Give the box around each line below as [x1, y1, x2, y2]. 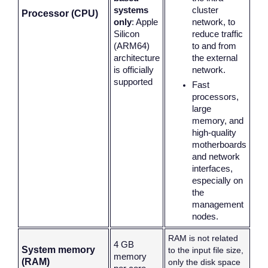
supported [114, 77, 153, 87]
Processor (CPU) [22, 8, 98, 19]
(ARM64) [114, 41, 150, 51]
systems [114, 5, 148, 16]
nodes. [192, 212, 218, 222]
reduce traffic [192, 29, 243, 39]
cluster [192, 5, 218, 16]
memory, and [192, 116, 243, 126]
